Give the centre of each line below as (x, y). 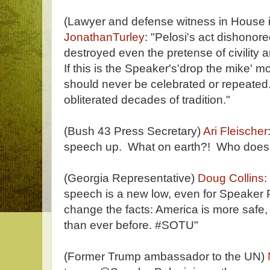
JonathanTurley (104, 37)
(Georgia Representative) (131, 178)
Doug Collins (231, 178)
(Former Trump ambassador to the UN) (164, 256)
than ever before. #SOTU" (131, 225)
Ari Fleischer (235, 131)
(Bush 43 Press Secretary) (133, 131)
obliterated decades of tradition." (147, 100)
